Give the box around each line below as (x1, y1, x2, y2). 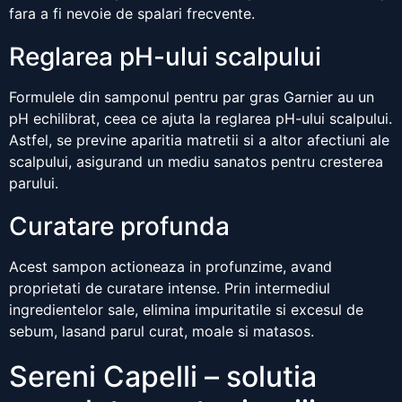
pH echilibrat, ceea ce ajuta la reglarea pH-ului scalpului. (9, 109, 392, 128)
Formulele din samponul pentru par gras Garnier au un (9, 88, 374, 107)
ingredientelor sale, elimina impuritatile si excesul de (9, 301, 363, 319)
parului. (9, 174, 58, 193)
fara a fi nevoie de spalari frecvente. (9, 4, 255, 23)
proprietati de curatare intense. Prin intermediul (9, 279, 330, 298)
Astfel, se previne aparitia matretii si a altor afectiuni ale (9, 131, 389, 150)
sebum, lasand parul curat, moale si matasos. (9, 322, 314, 341)
